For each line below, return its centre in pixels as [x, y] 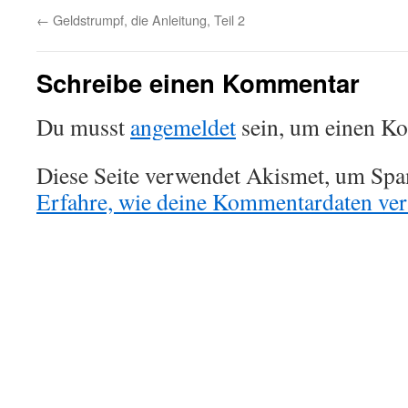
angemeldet [183, 127]
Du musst [83, 127]
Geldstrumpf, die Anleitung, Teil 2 [147, 20]
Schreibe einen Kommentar [198, 82]
